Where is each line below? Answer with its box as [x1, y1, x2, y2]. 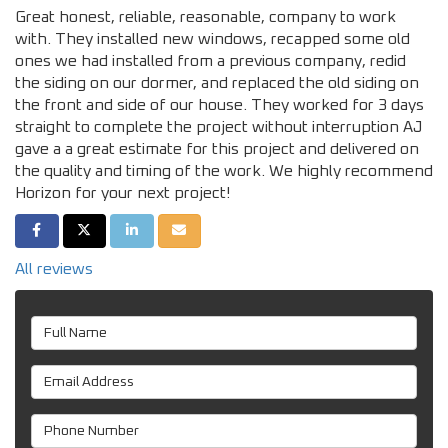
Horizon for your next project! [15, 184, 230, 201]
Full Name [30, 317, 106, 334]
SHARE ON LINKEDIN [122, 222, 256, 237]
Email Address [30, 366, 136, 383]
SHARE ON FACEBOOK [27, 222, 170, 237]
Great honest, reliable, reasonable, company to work [15, 8, 396, 25]
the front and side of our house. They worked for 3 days [15, 96, 424, 113]
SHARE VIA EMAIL [169, 222, 284, 237]
